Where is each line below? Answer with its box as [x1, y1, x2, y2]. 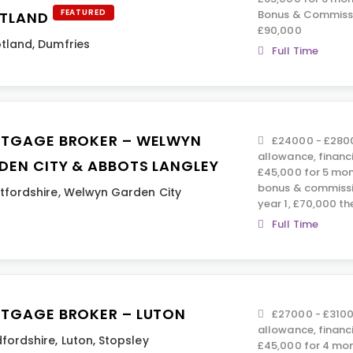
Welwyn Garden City [63, 184, 181, 200]
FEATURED [60, 6, 106, 18]
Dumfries [38, 36, 90, 52]
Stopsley [98, 333, 149, 348]
